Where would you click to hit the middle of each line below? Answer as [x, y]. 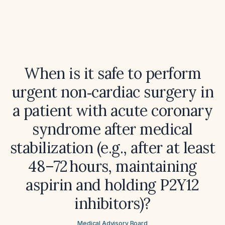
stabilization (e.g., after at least [113, 148]
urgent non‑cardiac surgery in [113, 92]
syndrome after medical [113, 129]
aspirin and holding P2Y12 [113, 185]
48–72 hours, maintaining [113, 166]
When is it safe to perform [113, 73]
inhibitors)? [113, 203]
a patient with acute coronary [113, 110]
